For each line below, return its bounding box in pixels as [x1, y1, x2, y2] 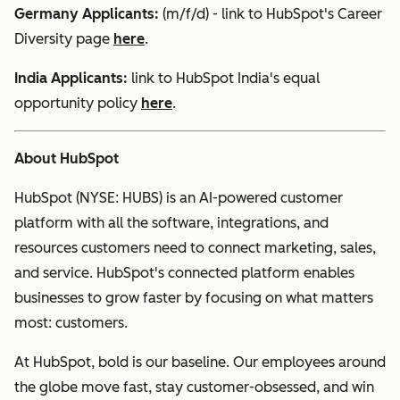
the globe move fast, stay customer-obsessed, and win [14, 379, 374, 396]
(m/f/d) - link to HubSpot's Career [159, 5, 382, 23]
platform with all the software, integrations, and [14, 214, 329, 232]
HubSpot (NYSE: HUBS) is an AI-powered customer [14, 189, 343, 207]
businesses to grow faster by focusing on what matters [14, 289, 373, 307]
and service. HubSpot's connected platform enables [14, 264, 354, 282]
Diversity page [14, 30, 113, 48]
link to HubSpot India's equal [128, 70, 320, 87]
